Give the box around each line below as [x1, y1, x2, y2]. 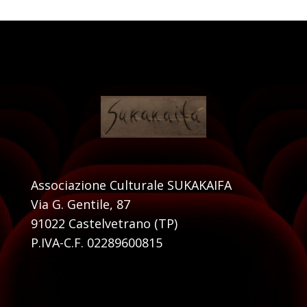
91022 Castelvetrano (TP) [30, 214, 177, 232]
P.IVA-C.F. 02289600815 [30, 234, 162, 251]
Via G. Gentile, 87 [30, 195, 130, 212]
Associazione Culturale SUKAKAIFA [30, 176, 232, 193]
